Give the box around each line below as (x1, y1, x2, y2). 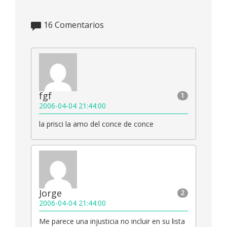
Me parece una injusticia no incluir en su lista (39, 216, 185, 226)
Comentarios (53, 19, 104, 30)
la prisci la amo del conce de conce (39, 119, 154, 129)
